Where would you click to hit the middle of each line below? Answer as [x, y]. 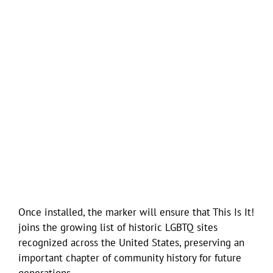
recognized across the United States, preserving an [131, 242]
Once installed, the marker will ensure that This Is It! [136, 212]
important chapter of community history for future [130, 257]
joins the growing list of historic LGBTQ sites [118, 227]
